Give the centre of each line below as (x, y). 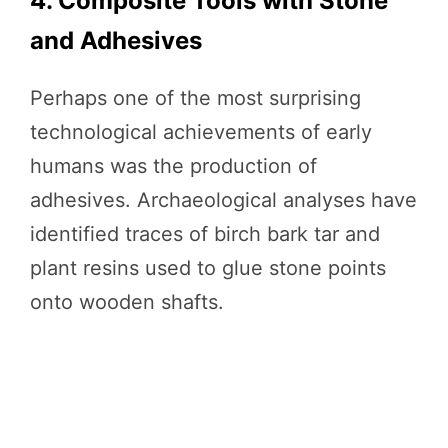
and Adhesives (116, 40)
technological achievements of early (201, 131)
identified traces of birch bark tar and (205, 233)
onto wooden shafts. (127, 301)
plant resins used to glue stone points (208, 267)
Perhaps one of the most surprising (195, 97)
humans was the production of (173, 165)
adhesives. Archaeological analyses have (223, 199)
